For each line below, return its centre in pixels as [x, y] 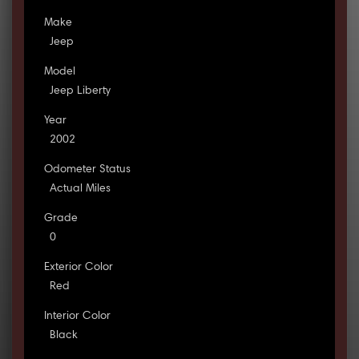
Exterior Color [78, 268]
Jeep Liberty [80, 92]
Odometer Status [87, 170]
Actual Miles [80, 190]
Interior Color [77, 317]
